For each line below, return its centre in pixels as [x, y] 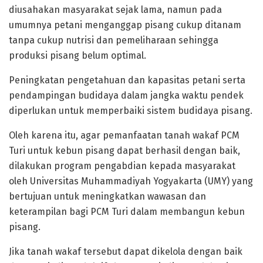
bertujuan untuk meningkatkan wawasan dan [107, 196]
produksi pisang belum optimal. [77, 55]
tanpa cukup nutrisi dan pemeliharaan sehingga [114, 40]
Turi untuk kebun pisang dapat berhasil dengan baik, [124, 150]
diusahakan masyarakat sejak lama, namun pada [115, 9]
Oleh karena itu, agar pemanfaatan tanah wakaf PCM [124, 135]
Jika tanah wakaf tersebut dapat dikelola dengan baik [126, 251]
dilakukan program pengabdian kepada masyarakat [122, 166]
